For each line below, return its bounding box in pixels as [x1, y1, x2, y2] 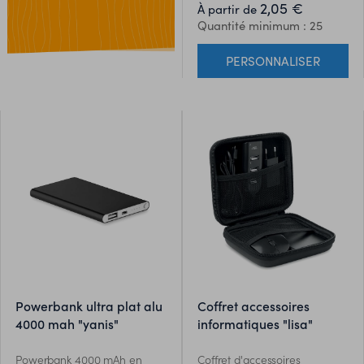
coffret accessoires [197, 297, 206, 315]
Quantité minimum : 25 [197, 16, 323, 33]
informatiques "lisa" [197, 314, 313, 333]
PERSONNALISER [226, 53, 320, 70]
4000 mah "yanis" [15, 314, 119, 333]
